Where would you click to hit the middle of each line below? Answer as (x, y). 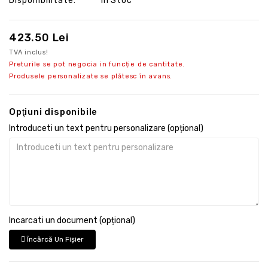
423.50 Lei (39, 37)
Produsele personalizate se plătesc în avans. (91, 76)
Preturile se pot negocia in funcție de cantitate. (97, 64)
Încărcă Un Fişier (54, 239)
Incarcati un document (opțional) (72, 220)
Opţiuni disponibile (54, 112)
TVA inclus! (29, 52)
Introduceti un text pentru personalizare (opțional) (106, 128)
